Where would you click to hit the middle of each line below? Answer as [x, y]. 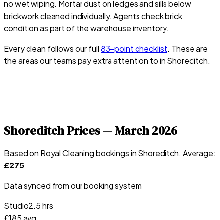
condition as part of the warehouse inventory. [86, 28]
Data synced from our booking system [73, 185]
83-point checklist [134, 48]
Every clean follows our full [52, 48]
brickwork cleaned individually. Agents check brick [93, 16]
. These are [188, 48]
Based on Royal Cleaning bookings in [71, 153]
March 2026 [146, 130]
